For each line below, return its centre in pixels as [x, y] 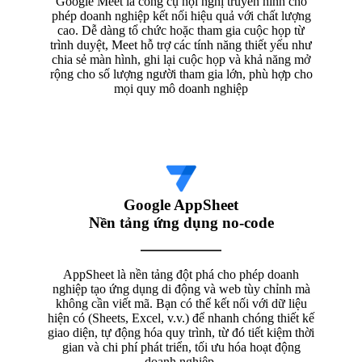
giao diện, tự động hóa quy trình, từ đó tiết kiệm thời [181, 332]
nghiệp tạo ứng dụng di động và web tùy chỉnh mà [181, 288]
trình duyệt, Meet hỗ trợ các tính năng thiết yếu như [181, 44]
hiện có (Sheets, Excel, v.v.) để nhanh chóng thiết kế [181, 318]
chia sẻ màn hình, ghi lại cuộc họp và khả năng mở [181, 59]
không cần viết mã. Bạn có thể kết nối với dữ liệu [181, 303]
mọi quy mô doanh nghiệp [181, 88]
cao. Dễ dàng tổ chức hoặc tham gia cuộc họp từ [181, 30]
